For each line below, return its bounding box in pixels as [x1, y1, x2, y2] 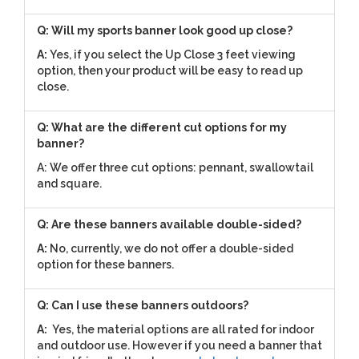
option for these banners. [37, 257, 174, 271]
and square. [37, 176, 102, 190]
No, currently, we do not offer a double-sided [50, 241, 293, 255]
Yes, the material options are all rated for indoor [50, 322, 314, 336]
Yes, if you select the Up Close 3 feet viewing [50, 47, 296, 61]
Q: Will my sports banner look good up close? [37, 23, 292, 37]
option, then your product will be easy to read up [37, 63, 303, 77]
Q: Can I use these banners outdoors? [37, 298, 248, 312]
